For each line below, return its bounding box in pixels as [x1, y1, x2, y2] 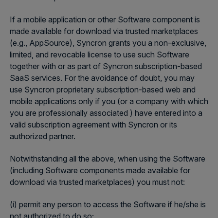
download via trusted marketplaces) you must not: [10, 177, 185, 187]
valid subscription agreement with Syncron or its [10, 120, 177, 129]
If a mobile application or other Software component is [10, 15, 200, 24]
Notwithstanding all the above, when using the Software [10, 154, 205, 163]
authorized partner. [10, 131, 75, 141]
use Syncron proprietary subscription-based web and [10, 85, 196, 94]
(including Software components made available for [10, 165, 190, 175]
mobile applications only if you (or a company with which [10, 96, 208, 106]
